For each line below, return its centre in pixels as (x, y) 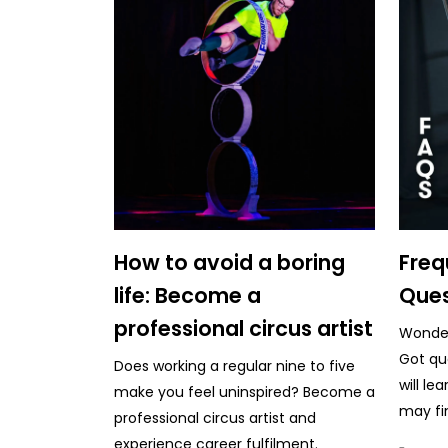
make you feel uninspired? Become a (244, 391)
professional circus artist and (215, 417)
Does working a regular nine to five (234, 365)
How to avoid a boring (229, 262)
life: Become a (187, 295)
